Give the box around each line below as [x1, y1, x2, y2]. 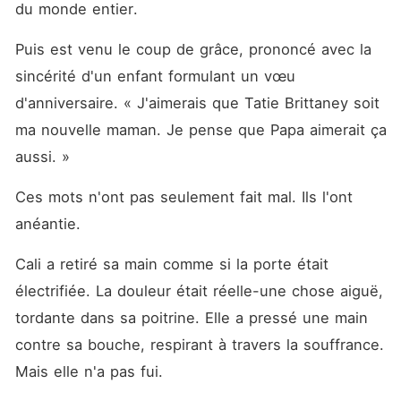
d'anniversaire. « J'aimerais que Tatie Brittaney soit [14, 94, 380, 112]
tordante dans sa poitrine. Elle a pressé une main [14, 309, 368, 327]
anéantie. [14, 215, 81, 233]
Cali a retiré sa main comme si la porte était [14, 255, 328, 273]
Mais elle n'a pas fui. [14, 363, 163, 380]
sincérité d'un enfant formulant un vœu [14, 67, 295, 85]
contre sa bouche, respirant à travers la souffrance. [14, 336, 384, 354]
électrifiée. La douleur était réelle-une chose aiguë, [14, 282, 383, 300]
